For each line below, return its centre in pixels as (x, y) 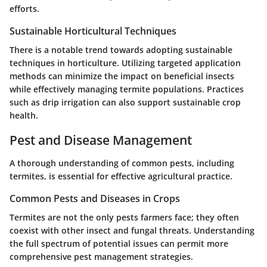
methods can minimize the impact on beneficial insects (122, 76)
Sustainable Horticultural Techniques (93, 31)
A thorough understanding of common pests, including (122, 163)
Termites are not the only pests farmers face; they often (124, 217)
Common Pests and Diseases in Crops (95, 198)
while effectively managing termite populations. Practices (127, 89)
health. (24, 116)
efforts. (24, 9)
